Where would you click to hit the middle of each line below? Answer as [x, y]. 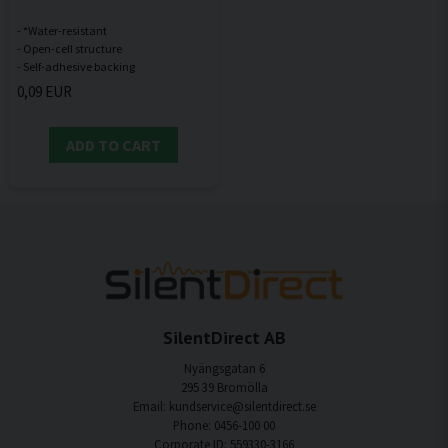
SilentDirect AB [224, 338]
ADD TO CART [113, 145]
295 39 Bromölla [224, 387]
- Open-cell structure [69, 49]
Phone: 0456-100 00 [224, 425]
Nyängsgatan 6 [224, 368]
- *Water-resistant [62, 31]
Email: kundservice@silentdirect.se [224, 406]
